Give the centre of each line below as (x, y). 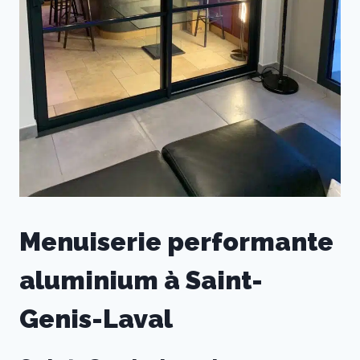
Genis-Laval (96, 319)
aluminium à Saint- (141, 280)
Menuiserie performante (176, 242)
